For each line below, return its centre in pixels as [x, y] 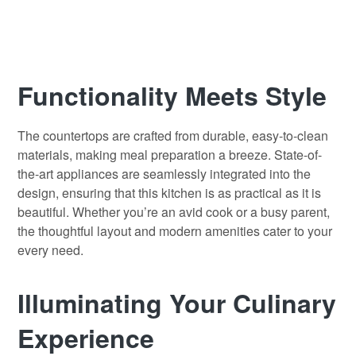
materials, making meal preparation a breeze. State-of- [170, 155]
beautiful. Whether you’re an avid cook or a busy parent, [174, 212]
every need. [50, 250]
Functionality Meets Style [172, 96]
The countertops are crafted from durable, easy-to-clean [173, 136]
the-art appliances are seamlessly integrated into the [164, 174]
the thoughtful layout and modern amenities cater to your [175, 231]
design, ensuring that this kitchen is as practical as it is [169, 193]
